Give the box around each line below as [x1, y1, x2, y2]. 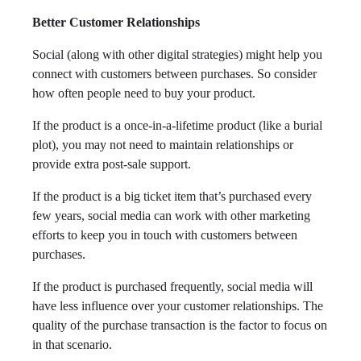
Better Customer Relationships [32, 15, 200, 30]
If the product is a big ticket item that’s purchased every [32, 189, 312, 204]
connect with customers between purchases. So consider [32, 67, 317, 81]
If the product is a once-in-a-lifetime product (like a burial [32, 118, 322, 133]
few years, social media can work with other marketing [32, 209, 310, 223]
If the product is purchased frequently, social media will [32, 280, 313, 294]
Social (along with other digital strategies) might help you [32, 48, 322, 62]
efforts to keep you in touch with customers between [32, 228, 297, 243]
